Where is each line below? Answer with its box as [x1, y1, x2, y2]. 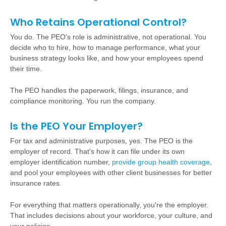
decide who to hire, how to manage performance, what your [10, 43, 200, 51]
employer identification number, [10, 158, 112, 166]
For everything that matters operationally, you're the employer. [10, 201, 208, 209]
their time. [10, 65, 42, 73]
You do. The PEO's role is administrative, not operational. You [10, 33, 206, 41]
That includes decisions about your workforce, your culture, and [10, 211, 212, 219]
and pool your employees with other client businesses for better [10, 168, 212, 177]
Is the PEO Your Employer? [10, 119, 143, 133]
